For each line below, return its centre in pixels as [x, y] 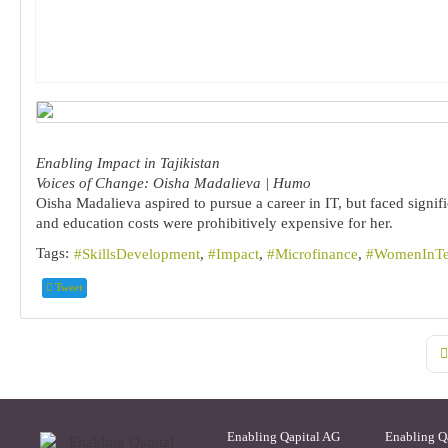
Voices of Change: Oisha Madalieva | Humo [174, 182]
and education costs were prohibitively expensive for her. [217, 222]
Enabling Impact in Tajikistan [128, 162]
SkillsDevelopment [141, 254]
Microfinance [317, 254]
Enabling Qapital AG [284, 436]
